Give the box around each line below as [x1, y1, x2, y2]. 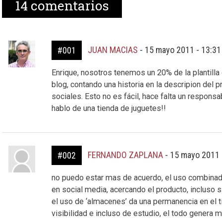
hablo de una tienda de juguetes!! [51, 104, 166, 113]
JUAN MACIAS [87, 45, 138, 55]
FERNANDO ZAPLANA [87, 150, 163, 160]
